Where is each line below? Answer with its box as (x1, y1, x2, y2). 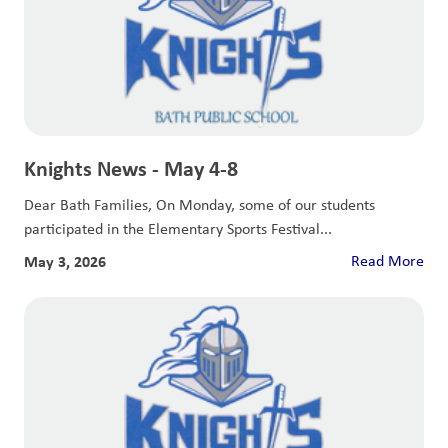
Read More (351, 250, 424, 271)
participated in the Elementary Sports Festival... (24, 218, 332, 239)
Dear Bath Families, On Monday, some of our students (24, 194, 375, 215)
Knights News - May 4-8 (24, 153, 238, 183)
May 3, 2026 (24, 250, 106, 272)
